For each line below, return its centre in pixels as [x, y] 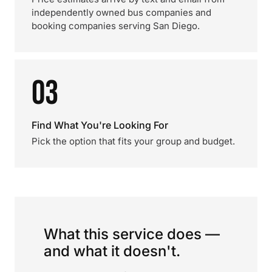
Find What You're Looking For [100, 125]
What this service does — [132, 234]
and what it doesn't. [112, 251]
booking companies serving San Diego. [116, 26]
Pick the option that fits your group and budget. [133, 141]
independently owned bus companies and [121, 12]
